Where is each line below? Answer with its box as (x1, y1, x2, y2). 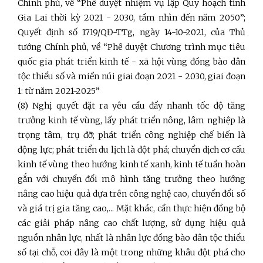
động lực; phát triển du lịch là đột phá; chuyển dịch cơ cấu (18, 144, 245, 155)
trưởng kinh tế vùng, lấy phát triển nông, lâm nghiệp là (18, 114, 245, 126)
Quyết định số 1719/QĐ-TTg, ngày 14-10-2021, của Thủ (18, 26, 245, 38)
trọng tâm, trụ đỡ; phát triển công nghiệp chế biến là (18, 129, 245, 140)
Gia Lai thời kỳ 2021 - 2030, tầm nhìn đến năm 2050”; (18, 12, 245, 23)
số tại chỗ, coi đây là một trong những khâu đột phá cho (18, 247, 245, 258)
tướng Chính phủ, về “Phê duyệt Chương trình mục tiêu (18, 41, 245, 52)
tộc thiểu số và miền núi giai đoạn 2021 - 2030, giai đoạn (18, 70, 245, 82)
